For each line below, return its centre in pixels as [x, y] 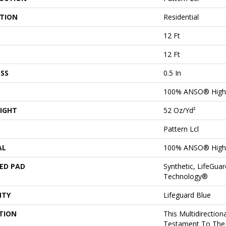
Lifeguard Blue [187, 195]
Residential [181, 17]
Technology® [186, 176]
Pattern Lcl [181, 129]
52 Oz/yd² [180, 110]
